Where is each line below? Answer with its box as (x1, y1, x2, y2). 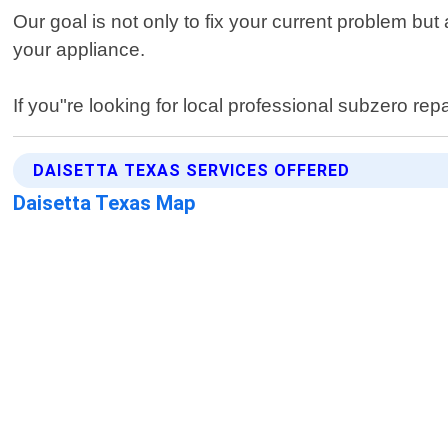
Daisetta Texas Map (13, 191, 197, 216)
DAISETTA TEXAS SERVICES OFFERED (33, 161, 351, 181)
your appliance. (13, 39, 146, 61)
